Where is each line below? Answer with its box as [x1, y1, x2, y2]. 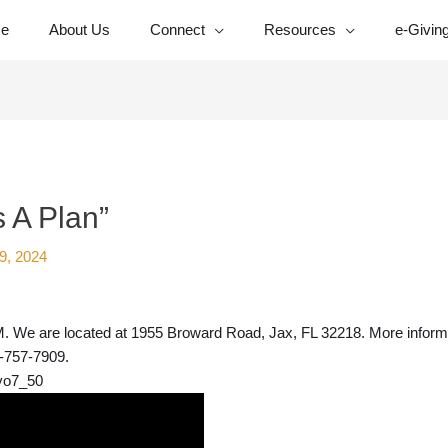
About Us [49, 21, 110, 38]
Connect [150, 21, 205, 38]
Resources [264, 21, 336, 38]
